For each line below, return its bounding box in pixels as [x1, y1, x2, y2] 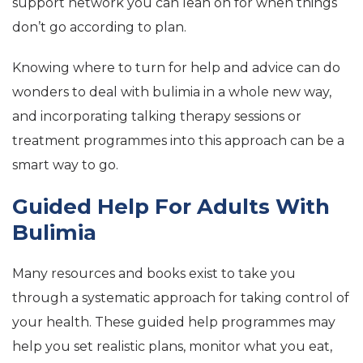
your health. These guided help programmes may [12, 314, 335, 330]
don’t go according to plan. [12, 19, 186, 35]
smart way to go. [12, 157, 118, 173]
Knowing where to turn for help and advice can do [12, 60, 340, 75]
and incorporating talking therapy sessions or [12, 109, 301, 124]
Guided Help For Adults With [12, 194, 330, 220]
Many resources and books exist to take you [12, 266, 296, 281]
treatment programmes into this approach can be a [12, 133, 344, 148]
